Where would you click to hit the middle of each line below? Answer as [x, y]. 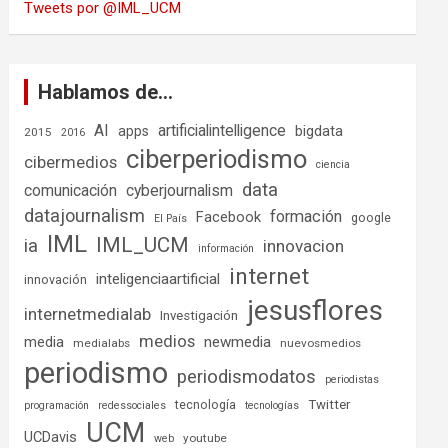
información [226, 248]
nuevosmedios [321, 343]
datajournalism [85, 215]
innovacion [304, 246]
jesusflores [315, 310]
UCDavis [51, 437]
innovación [56, 279]
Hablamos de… [106, 92]
